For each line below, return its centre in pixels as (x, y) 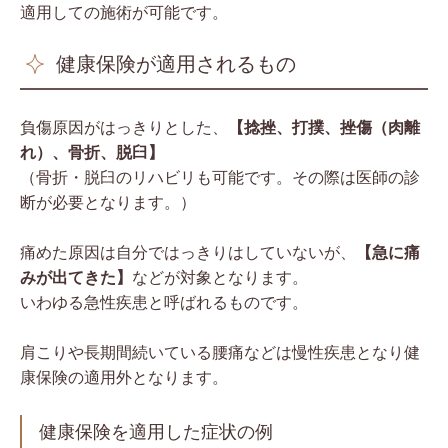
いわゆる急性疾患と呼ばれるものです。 (164, 302)
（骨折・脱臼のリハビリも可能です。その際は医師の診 (220, 177)
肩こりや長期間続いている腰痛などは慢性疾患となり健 (220, 352)
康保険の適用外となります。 (124, 377)
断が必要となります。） (108, 202)
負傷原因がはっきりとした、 (124, 127)
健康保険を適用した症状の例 (156, 431)
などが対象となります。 (220, 277)
